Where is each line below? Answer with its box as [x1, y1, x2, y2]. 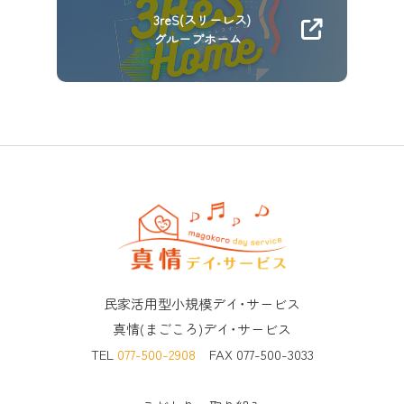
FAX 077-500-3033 [195, 344, 314, 364]
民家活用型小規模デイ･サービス [104, 294, 300, 314]
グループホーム [153, 29, 242, 48]
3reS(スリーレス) [153, 10, 251, 29]
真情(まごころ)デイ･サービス [113, 319, 291, 339]
